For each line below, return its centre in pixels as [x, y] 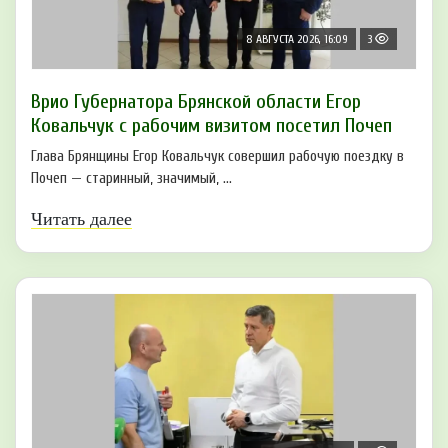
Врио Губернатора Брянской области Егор [196, 102]
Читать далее [81, 219]
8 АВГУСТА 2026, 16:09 [297, 39]
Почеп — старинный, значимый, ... [131, 179]
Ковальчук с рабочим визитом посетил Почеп [211, 126]
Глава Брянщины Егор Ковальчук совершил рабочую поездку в [217, 157]
